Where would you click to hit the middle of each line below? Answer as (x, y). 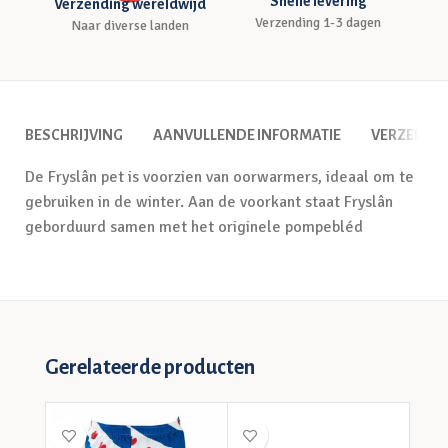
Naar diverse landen (129, 25)
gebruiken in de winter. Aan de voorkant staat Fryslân (209, 202)
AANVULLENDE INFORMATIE (247, 135)
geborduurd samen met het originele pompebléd (206, 227)
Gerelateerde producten (150, 367)
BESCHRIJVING (74, 135)
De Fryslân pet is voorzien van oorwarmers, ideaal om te (219, 177)
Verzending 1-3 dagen (318, 22)
